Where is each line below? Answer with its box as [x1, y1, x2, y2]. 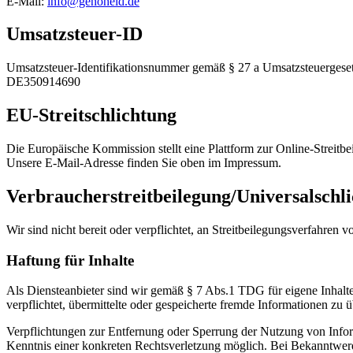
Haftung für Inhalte [6, 251, 134, 269]
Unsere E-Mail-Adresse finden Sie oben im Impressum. [6, 156, 281, 170]
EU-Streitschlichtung [6, 105, 176, 126]
